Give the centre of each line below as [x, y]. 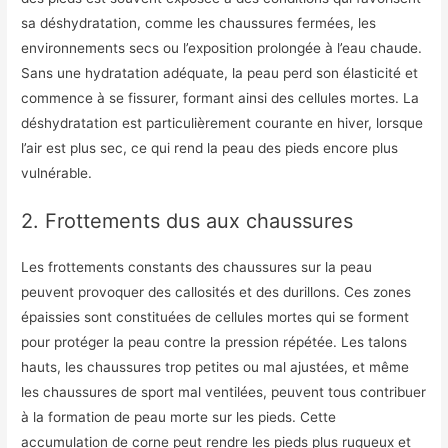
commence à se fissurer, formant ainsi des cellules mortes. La [220, 97]
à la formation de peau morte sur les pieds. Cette [179, 417]
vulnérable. [57, 172]
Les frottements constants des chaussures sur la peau [197, 267]
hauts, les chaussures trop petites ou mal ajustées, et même [215, 367]
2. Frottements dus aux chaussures [187, 221]
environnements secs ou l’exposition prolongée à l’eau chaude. [222, 47]
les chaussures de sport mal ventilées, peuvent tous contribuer [224, 392]
